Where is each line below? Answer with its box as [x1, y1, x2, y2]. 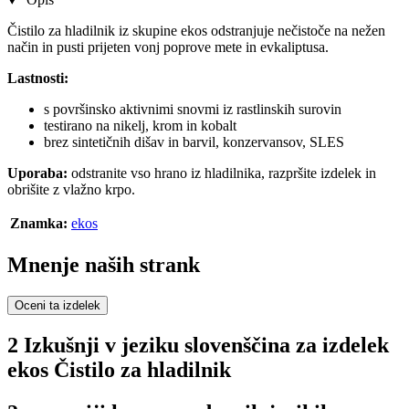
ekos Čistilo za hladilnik [7, 358, 231, 383]
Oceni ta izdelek [15, 299, 100, 313]
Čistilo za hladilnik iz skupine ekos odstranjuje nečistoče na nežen [7, 23, 385, 39]
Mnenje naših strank [7, 253, 200, 278]
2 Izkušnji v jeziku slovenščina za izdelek [7, 333, 389, 358]
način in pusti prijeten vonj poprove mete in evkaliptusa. [7, 39, 329, 56]
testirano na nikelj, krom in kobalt [44, 118, 236, 134]
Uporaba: [7, 165, 71, 182]
